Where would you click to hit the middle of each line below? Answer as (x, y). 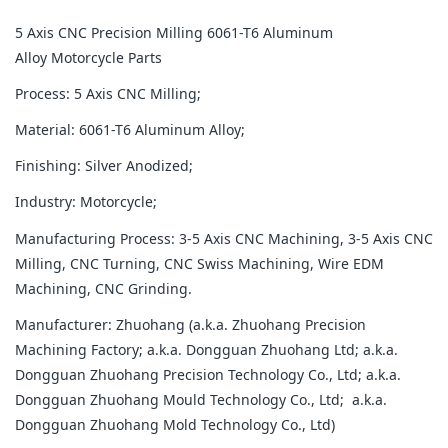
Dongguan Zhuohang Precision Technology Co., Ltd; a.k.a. (210, 374)
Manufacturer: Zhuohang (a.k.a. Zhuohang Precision (190, 324)
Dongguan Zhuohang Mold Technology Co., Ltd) (175, 424)
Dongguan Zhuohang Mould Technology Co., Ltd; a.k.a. (201, 399)
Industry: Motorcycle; (86, 202)
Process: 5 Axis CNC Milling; (108, 93)
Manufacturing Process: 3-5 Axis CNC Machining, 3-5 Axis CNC (224, 238)
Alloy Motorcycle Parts (88, 57)
